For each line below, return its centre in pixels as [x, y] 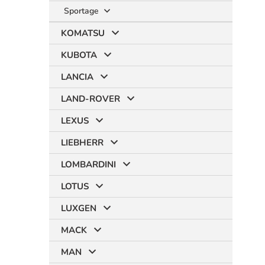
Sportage [83, 11]
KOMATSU [83, 33]
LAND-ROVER [91, 99]
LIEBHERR [82, 143]
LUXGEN [79, 208]
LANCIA [77, 77]
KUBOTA [79, 55]
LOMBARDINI [88, 164]
